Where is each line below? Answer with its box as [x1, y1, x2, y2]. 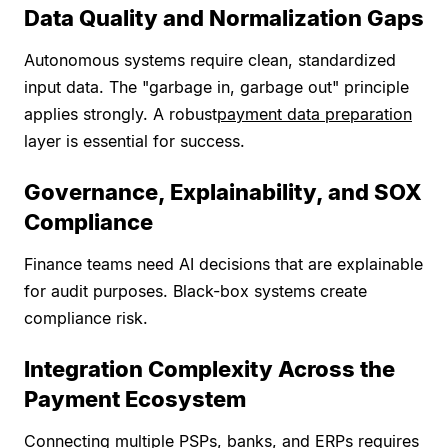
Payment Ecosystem [24, 386, 246, 413]
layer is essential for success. [24, 131, 245, 152]
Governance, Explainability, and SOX [24, 179, 422, 206]
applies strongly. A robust [24, 104, 217, 125]
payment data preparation [217, 104, 412, 125]
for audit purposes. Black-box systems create [24, 281, 367, 302]
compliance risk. [24, 308, 148, 329]
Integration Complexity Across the [24, 356, 395, 383]
